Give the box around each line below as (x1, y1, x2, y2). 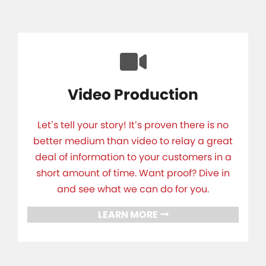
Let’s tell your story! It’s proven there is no (37, 118, 229, 132)
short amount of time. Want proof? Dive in (36, 166, 230, 180)
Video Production (68, 84, 198, 105)
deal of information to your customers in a (34, 150, 232, 164)
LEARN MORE (97, 208, 158, 221)
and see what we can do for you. (57, 182, 209, 196)
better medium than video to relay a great (33, 134, 233, 148)
